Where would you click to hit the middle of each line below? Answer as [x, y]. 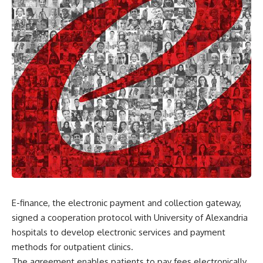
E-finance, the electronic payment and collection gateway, [127, 203]
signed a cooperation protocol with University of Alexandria [130, 218]
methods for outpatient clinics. [73, 247]
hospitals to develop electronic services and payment [119, 232]
